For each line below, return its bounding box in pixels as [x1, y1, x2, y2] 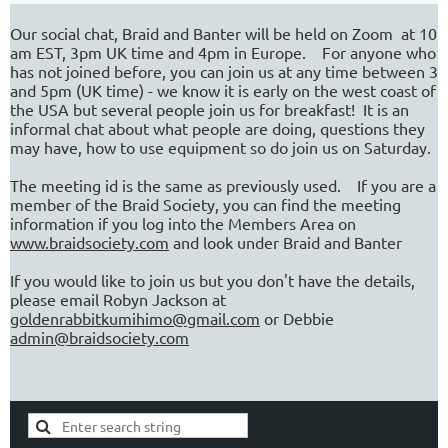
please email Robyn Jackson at [10, 289, 226, 310]
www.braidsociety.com [10, 232, 169, 253]
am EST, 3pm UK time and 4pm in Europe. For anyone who [10, 42, 436, 63]
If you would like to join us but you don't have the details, [10, 270, 415, 291]
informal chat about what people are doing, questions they [10, 118, 425, 139]
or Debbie [260, 308, 334, 329]
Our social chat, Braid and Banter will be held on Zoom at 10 [10, 23, 437, 44]
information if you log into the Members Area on [10, 213, 356, 234]
